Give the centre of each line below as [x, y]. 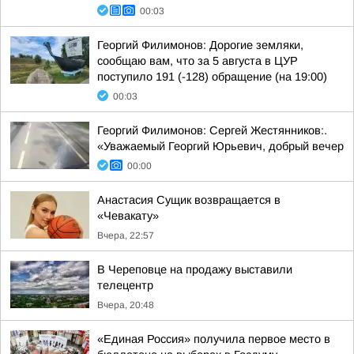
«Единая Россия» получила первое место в [214, 339]
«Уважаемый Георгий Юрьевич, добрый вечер [220, 146]
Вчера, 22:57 [126, 235]
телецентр [125, 285]
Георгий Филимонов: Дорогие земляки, [200, 45]
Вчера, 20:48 [126, 305]
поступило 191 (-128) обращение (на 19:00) [212, 77]
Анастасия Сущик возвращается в [189, 200]
